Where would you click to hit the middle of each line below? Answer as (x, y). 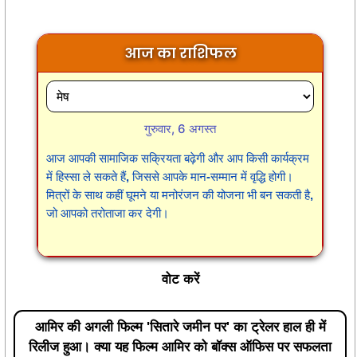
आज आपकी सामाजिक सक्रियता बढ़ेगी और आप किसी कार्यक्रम (178, 159)
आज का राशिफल (180, 53)
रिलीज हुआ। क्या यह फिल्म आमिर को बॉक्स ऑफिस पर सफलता (180, 347)
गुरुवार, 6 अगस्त (180, 129)
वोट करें (180, 280)
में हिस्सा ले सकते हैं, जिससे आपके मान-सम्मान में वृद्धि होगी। (170, 177)
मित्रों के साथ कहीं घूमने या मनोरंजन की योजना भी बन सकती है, (180, 195)
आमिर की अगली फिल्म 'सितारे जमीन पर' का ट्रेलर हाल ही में (180, 327)
